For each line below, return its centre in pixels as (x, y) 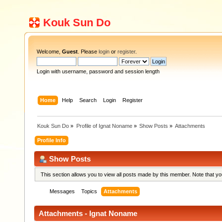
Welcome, (49, 52)
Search (88, 100)
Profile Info (52, 140)
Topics (89, 192)
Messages (62, 192)
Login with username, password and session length (98, 71)
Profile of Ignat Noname (104, 126)
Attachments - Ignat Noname (88, 214)
